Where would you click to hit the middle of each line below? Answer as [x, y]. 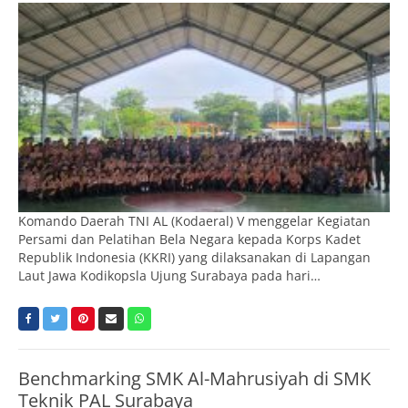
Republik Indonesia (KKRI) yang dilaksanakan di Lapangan [194, 257]
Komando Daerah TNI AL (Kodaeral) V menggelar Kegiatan [194, 220]
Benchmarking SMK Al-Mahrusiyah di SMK [194, 378]
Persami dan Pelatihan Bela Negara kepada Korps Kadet [189, 239]
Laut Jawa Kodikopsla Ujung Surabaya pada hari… [169, 275]
